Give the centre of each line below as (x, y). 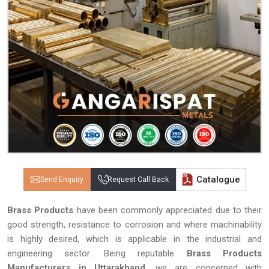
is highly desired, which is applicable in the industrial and (134, 239)
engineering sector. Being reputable (97, 253)
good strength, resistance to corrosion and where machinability (134, 225)
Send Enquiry (62, 179)
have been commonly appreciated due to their (168, 210)
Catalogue (218, 179)
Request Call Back (138, 179)
